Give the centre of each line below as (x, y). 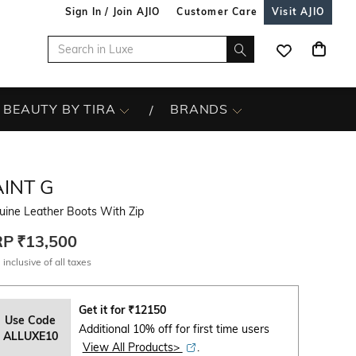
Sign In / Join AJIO (112, 12)
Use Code (31, 320)
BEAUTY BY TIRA (60, 109)
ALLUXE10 (30, 336)
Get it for (103, 310)
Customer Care (217, 12)
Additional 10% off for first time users (174, 329)
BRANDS (199, 109)
